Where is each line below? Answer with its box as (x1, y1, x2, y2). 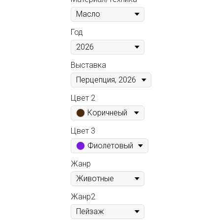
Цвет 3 (71, 126, 95, 136)
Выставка (71, 60, 106, 70)
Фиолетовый (87, 140, 133, 150)
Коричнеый (87, 108, 127, 117)
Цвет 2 (71, 93, 95, 103)
